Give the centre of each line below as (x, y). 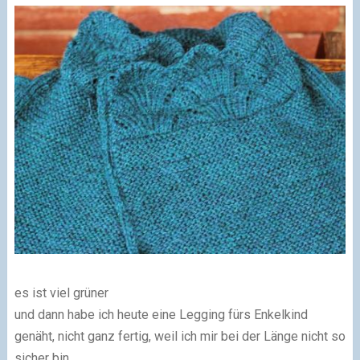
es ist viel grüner (61, 293)
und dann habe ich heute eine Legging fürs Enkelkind (161, 315)
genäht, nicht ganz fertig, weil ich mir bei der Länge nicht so (180, 337)
